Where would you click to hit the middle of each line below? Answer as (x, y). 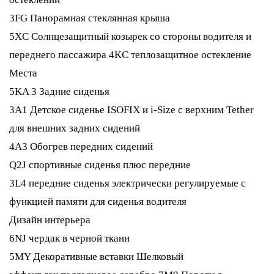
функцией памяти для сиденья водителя (98, 202)
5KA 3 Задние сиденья (59, 91)
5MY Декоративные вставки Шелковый (96, 257)
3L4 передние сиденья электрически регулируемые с (128, 183)
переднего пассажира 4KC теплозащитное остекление (130, 55)
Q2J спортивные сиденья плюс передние (100, 165)
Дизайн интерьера (50, 220)
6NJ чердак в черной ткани (69, 238)
